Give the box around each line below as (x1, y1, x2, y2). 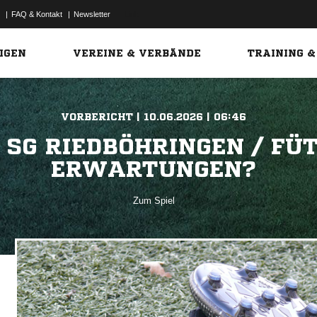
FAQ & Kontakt (11, 10, 62, 18)
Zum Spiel (132, 195, 175, 206)
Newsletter (74, 10, 110, 18)
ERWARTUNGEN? (51, 158, 257, 180)
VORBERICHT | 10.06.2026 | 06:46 (61, 112, 247, 122)
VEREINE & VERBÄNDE (73, 48, 202, 58)
